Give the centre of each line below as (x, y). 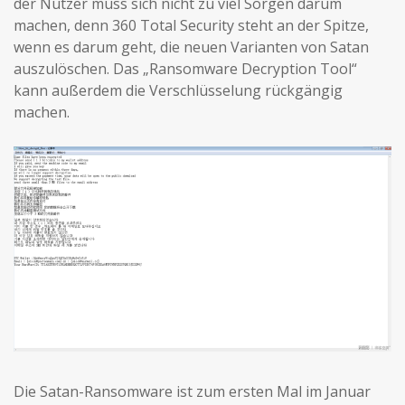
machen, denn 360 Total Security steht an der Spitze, (191, 25)
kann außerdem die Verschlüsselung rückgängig (178, 90)
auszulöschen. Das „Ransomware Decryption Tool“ (185, 69)
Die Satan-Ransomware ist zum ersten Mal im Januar (192, 391)
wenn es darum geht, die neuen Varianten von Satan (191, 47)
